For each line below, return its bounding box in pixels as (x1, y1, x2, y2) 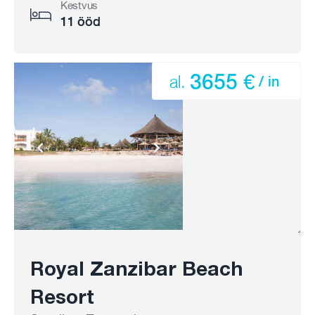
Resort (30, 285, 94, 308)
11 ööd (60, 14, 101, 29)
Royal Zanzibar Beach (30, 257, 243, 280)
